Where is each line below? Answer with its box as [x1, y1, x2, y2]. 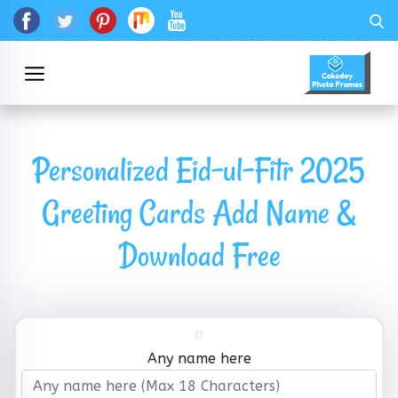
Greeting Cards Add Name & [42, 191, 356, 235]
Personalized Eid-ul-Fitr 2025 [33, 148, 365, 192]
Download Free [117, 234, 281, 277]
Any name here [147, 350, 251, 367]
